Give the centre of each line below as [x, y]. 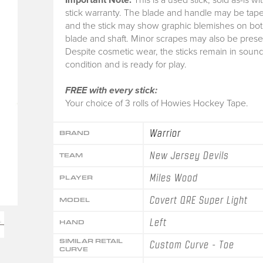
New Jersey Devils [189, 155]
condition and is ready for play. [126, 64]
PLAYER [76, 177]
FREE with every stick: [111, 90]
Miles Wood [173, 178]
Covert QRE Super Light [198, 200]
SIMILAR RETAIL [91, 241]
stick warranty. [93, 13]
